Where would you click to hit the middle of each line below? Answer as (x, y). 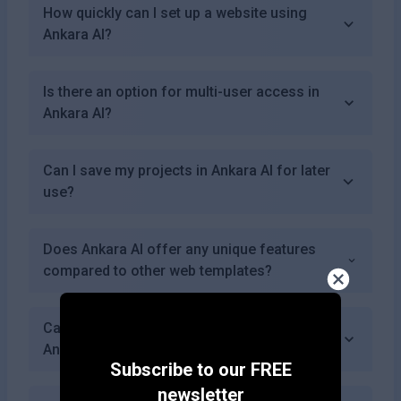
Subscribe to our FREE (200, 370)
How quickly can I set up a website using (175, 13)
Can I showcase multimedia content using (180, 328)
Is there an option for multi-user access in (181, 91)
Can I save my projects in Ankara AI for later (187, 170)
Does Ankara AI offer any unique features (179, 249)
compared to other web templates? (158, 270)
